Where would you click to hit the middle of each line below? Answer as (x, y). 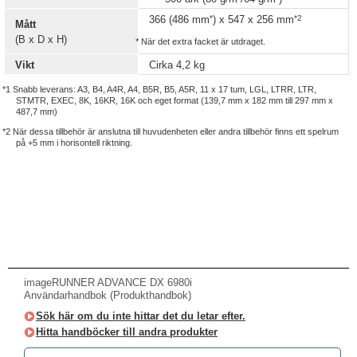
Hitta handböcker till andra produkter (127, 332)
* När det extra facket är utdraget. (201, 41)
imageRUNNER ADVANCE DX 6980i (108, 282)
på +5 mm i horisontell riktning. (74, 143)
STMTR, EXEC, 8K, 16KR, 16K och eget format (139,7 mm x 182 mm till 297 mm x (175, 100)
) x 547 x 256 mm (253, 20)
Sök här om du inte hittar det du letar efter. (141, 316)
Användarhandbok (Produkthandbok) (108, 295)
